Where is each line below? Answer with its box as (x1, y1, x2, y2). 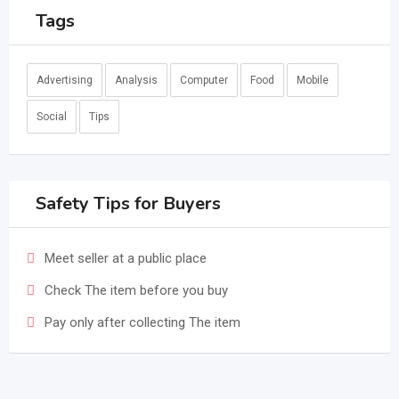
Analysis (115, 74, 158, 86)
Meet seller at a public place (45, 250, 207, 266)
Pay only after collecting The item (45, 314, 240, 330)
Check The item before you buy (45, 282, 228, 298)
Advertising (37, 74, 93, 86)
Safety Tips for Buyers (36, 191, 221, 216)
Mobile (297, 74, 329, 86)
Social (37, 110, 67, 123)
